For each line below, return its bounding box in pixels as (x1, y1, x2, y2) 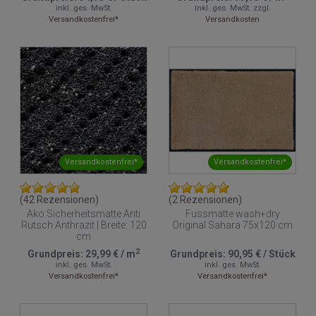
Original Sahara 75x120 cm (172, 219, 293, 231)
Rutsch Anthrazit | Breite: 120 (20, 219, 147, 231)
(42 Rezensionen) (20, 194, 99, 206)
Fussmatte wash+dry (185, 208, 280, 220)
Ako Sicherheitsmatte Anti (27, 208, 140, 220)
